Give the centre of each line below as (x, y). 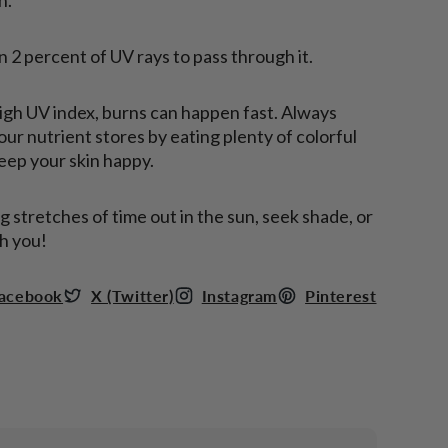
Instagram (239, 295)
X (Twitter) (132, 295)
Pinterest (341, 295)
